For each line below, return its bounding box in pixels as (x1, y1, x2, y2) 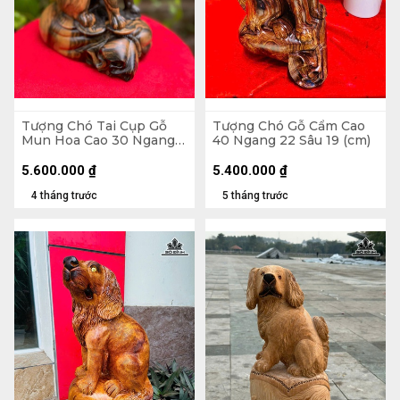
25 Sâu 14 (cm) (21, 146, 112, 163)
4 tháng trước (31, 189, 97, 203)
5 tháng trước (222, 189, 288, 203)
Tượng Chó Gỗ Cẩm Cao (212, 118, 365, 135)
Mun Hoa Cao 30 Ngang (21, 132, 175, 149)
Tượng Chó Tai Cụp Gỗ (21, 118, 167, 135)
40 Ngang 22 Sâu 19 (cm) (212, 132, 371, 149)
